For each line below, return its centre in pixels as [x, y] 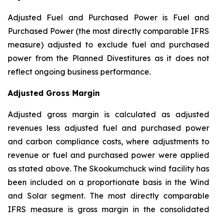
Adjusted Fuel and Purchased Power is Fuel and [108, 17]
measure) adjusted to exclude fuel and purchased [108, 45]
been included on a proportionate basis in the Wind [108, 182]
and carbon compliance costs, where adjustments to [108, 141]
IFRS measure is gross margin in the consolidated [108, 209]
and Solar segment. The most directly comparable [108, 196]
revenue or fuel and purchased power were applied [108, 155]
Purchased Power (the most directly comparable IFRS [108, 31]
